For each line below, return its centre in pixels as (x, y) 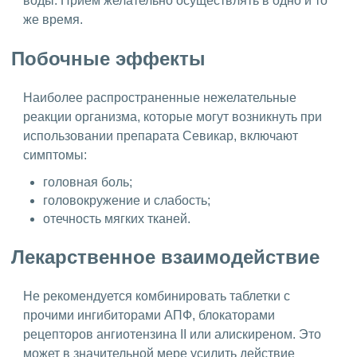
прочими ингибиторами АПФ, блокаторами (149, 315)
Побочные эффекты (108, 59)
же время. (53, 20)
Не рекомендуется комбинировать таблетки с (157, 296)
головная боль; (88, 182)
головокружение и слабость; (127, 201)
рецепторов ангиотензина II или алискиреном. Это (172, 334)
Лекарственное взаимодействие (165, 257)
